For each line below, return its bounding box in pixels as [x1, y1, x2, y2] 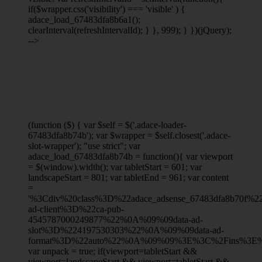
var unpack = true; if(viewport [28, 246, 139, 256]
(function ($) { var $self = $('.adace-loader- [28, 119, 187, 130]
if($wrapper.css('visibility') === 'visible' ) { [28, 4, 185, 14]
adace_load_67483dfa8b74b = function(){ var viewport [28, 151, 233, 161]
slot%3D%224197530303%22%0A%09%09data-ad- [28, 225, 224, 235]
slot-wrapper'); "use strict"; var [28, 140, 140, 151]
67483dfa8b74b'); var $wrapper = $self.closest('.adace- [28, 130, 230, 140]
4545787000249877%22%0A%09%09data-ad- [28, 214, 203, 225]
